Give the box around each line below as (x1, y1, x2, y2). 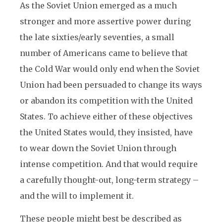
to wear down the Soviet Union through (20, 143, 176, 153)
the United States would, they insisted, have (20, 127, 193, 137)
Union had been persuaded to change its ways (20, 80, 202, 90)
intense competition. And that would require (20, 159, 198, 169)
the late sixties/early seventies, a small (20, 32, 174, 42)
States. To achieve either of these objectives (20, 111, 193, 121)
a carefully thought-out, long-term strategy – (20, 175, 199, 185)
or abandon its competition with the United (20, 96, 193, 106)
